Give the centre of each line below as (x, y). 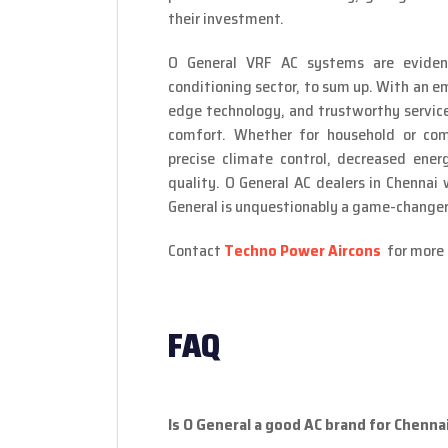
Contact (196, 251)
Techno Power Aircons (302, 251)
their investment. (226, 19)
